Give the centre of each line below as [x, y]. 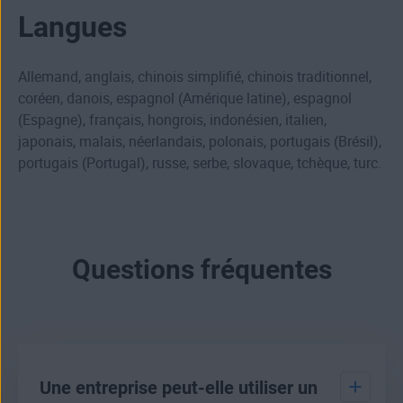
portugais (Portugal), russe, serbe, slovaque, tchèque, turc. [200, 164]
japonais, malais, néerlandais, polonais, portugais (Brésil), [200, 142]
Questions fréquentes [201, 270]
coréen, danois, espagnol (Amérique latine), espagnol [185, 99]
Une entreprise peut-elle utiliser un [179, 388]
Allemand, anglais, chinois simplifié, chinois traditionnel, [195, 77]
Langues [72, 27]
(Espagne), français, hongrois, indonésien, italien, [172, 121]
